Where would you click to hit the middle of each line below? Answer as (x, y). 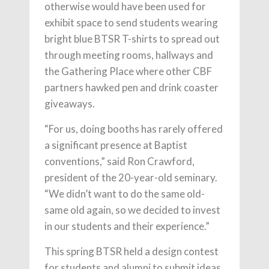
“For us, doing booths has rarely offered (134, 129)
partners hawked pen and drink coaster (131, 87)
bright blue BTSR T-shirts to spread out (132, 39)
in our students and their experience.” (127, 226)
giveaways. (70, 104)
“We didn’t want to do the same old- (125, 194)
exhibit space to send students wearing (131, 23)
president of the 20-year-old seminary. (131, 177)
